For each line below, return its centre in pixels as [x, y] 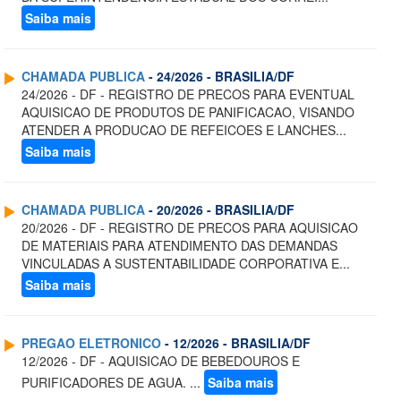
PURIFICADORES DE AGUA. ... [113, 383]
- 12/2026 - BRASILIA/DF [236, 343]
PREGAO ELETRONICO [91, 343]
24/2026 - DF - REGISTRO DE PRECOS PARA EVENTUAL [188, 94]
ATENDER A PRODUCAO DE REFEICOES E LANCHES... [184, 130]
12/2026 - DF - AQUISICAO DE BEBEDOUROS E [161, 361]
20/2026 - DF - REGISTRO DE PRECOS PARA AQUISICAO [190, 228]
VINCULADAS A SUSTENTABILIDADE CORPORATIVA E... [186, 264]
